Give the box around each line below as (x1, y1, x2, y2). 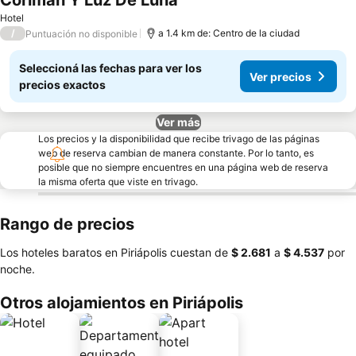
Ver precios (250, 69, 311, 83)
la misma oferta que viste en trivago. (38, 176, 198, 188)
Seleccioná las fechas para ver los (19, 61, 202, 75)
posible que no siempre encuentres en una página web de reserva (38, 161, 328, 173)
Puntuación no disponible (25, 27, 137, 40)
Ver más (156, 115, 200, 129)
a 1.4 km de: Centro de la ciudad (158, 27, 300, 39)
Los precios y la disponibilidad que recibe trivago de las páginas (38, 133, 319, 145)
